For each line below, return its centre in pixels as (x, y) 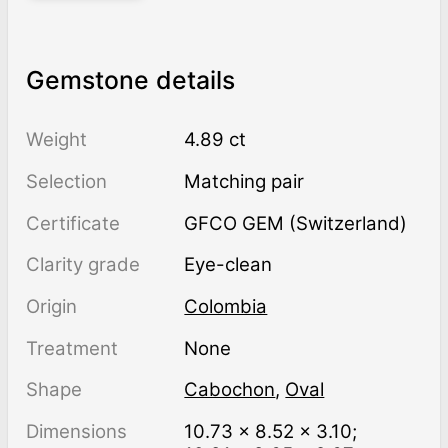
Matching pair (253, 181)
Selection (66, 181)
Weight (56, 140)
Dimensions (76, 431)
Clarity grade (82, 265)
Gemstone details (130, 79)
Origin (51, 306)
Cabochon (230, 390)
